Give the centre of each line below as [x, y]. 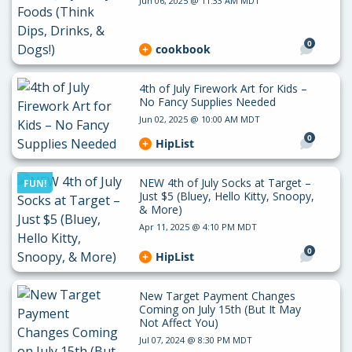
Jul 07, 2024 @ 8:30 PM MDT [195, 339]
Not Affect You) [178, 322]
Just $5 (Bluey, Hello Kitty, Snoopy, [226, 196]
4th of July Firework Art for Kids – [223, 88]
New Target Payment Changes [217, 295]
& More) [160, 209]
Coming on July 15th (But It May [220, 309]
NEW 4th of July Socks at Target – [225, 182]
